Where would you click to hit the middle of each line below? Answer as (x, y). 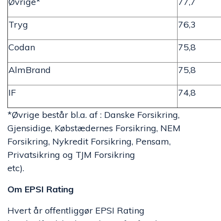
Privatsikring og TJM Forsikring (71, 155)
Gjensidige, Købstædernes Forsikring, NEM (94, 128)
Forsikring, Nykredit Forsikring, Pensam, (89, 141)
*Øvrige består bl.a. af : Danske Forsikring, (93, 115)
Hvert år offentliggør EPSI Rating (76, 210)
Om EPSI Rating (40, 189)
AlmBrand (30, 70)
